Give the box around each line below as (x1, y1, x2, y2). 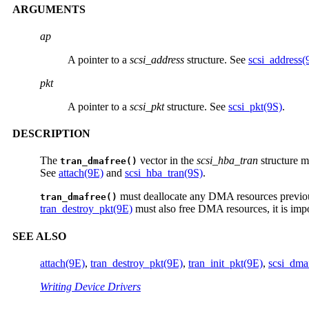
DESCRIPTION (12, 128, 90, 140)
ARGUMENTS (12, 3, 86, 15)
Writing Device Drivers (40, 281, 141, 292)
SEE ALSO (12, 230, 66, 242)
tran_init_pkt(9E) (188, 257, 263, 269)
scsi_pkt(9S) (228, 100, 282, 112)
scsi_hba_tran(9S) (125, 167, 203, 179)
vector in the (137, 154, 197, 167)
